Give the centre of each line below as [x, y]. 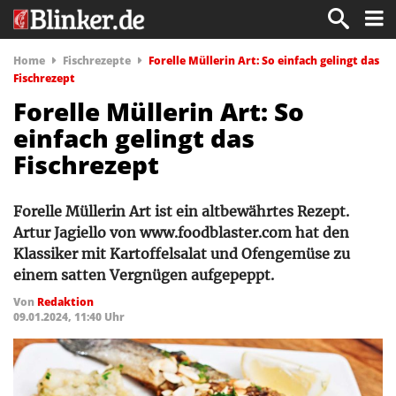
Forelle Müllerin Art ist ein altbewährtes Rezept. [181, 211]
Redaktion [65, 302]
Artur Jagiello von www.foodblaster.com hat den [181, 232]
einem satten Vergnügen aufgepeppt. [144, 275]
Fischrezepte [97, 61]
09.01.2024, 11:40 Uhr [69, 317]
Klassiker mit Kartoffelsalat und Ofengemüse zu [182, 254]
